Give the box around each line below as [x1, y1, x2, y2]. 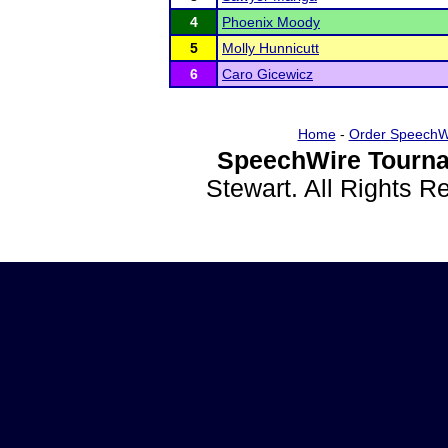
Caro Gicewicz [222, 66, 313, 82]
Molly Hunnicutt [222, 40, 319, 56]
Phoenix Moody [222, 14, 320, 30]
